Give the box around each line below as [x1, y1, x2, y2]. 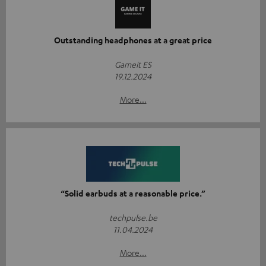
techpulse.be [109, 211, 157, 223]
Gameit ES [115, 58, 151, 69]
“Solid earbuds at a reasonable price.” [61, 187, 205, 199]
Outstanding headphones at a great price [54, 34, 212, 46]
